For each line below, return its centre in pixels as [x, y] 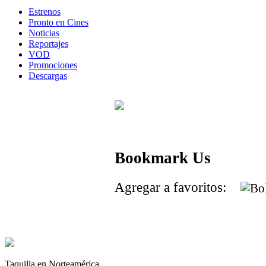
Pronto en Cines [58, 22]
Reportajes [48, 43]
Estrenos [45, 11]
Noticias [44, 33]
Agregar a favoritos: [178, 187]
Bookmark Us [163, 158]
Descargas [48, 75]
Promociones [53, 65]
